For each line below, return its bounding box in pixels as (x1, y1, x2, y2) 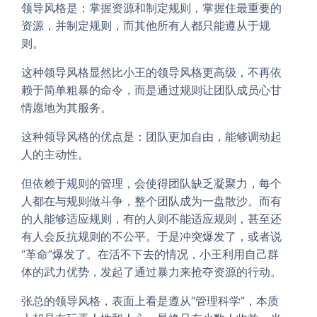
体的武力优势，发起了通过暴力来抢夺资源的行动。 (21, 264, 282, 279)
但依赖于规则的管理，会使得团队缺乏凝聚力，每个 (21, 175, 282, 190)
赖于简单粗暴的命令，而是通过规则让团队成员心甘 (21, 82, 282, 97)
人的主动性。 (21, 146, 89, 161)
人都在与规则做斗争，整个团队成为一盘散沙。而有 (21, 193, 282, 208)
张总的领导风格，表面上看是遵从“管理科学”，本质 (21, 293, 279, 308)
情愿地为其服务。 (21, 100, 112, 115)
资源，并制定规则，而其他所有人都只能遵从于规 (21, 18, 270, 33)
